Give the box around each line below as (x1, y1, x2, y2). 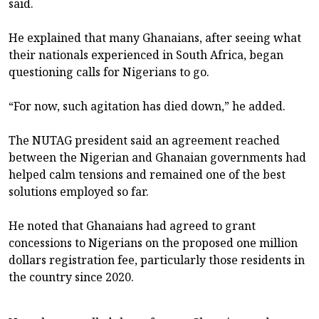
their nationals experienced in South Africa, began (9, 46, 283, 63)
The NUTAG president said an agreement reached (9, 132, 280, 148)
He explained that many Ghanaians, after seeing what (9, 29, 301, 46)
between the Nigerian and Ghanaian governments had (9, 149, 306, 165)
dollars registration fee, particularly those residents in (9, 251, 305, 268)
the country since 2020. (9, 268, 134, 285)
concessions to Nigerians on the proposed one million (9, 234, 298, 251)
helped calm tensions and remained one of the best (9, 166, 286, 182)
